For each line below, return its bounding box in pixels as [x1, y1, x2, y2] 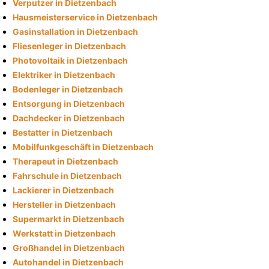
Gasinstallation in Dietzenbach [13, 26, 138, 37]
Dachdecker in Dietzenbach [13, 112, 125, 123]
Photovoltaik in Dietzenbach [13, 55, 128, 65]
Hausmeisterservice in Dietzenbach [13, 11, 158, 22]
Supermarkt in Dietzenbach [13, 213, 124, 224]
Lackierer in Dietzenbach [13, 184, 114, 195]
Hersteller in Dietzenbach [13, 199, 116, 210]
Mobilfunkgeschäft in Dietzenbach [13, 141, 154, 152]
